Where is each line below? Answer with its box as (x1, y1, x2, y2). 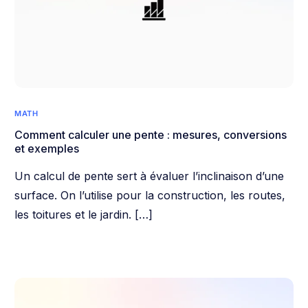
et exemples (14, 141, 80, 155)
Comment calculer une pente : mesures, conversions (14, 127, 287, 142)
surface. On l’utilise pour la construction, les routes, (14, 188, 286, 202)
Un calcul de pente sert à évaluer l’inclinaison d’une (14, 168, 285, 183)
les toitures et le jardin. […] (14, 207, 153, 221)
